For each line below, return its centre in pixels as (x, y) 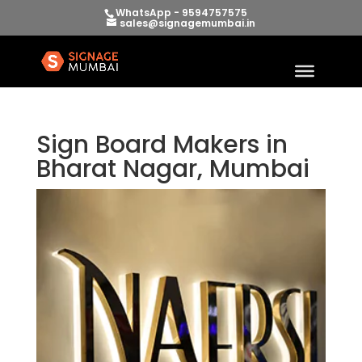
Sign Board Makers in (162, 145)
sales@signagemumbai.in (187, 23)
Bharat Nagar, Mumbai (173, 169)
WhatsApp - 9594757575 (181, 13)
